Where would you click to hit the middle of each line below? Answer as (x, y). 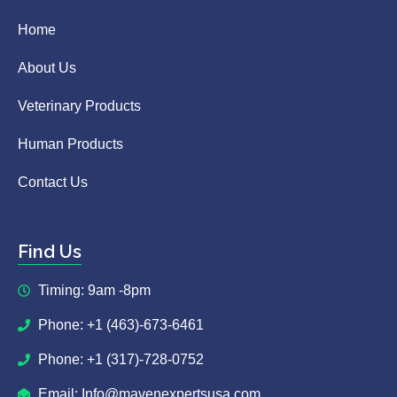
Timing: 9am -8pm (94, 290)
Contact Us (53, 182)
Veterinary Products (79, 105)
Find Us (50, 251)
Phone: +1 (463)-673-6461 (121, 324)
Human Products (70, 144)
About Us (47, 67)
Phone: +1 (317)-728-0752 (121, 359)
